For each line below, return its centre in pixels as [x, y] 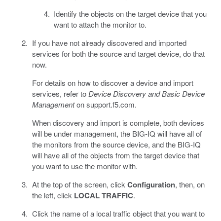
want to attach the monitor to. [100, 24]
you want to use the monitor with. [85, 166]
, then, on [190, 184]
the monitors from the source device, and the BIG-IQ [116, 144]
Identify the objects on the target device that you [130, 13]
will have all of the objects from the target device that [115, 155]
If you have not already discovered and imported [109, 42]
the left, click [53, 195]
